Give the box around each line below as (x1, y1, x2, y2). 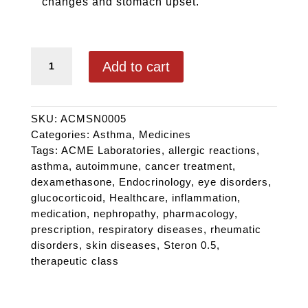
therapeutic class (30, 255, 119, 267)
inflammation (171, 192, 237, 204)
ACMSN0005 (60, 113, 126, 125)
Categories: (30, 129, 93, 141)
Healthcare (109, 192, 165, 204)
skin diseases (85, 239, 157, 252)
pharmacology (162, 208, 234, 220)
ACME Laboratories (60, 144, 162, 157)
